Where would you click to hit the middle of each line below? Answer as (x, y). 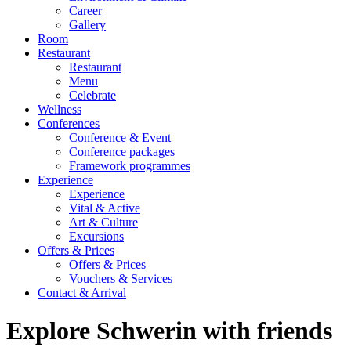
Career (85, 10)
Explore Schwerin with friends (169, 331)
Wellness (60, 109)
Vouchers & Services (121, 278)
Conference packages (122, 151)
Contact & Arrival (82, 292)
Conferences (69, 123)
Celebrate (92, 95)
